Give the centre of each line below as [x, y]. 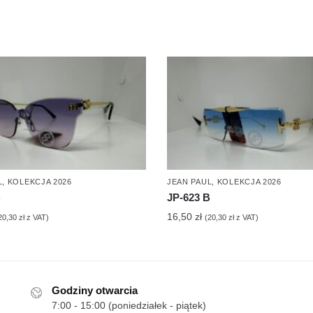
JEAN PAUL [189, 182]
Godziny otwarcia [95, 291]
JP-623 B [188, 198]
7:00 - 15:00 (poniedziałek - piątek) [129, 306]
